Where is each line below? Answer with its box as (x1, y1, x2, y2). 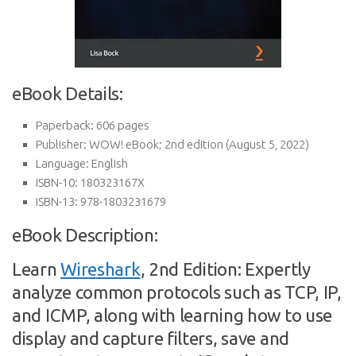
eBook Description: (12, 225, 158, 245)
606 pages (94, 118, 149, 132)
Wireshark (60, 259, 141, 279)
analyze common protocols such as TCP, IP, (12, 282, 342, 302)
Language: (36, 157, 89, 170)
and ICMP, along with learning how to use (12, 305, 333, 325)
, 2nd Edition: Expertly (140, 259, 311, 279)
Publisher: (36, 137, 87, 151)
